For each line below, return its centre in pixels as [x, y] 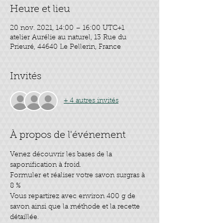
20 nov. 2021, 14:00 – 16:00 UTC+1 [67, 28]
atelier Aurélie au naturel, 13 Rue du [68, 38]
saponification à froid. [46, 165]
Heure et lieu [40, 9]
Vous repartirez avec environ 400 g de [74, 197]
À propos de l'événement [68, 135]
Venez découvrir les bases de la [62, 155]
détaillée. [24, 218]
